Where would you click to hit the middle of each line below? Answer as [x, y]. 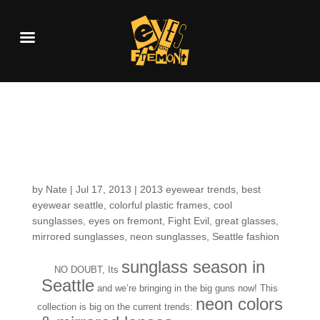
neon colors [239, 304]
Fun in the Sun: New [142, 147]
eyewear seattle [67, 205]
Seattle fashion [245, 236]
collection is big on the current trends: [116, 307]
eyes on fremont [125, 221]
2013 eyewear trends [187, 189]
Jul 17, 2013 [103, 189]
